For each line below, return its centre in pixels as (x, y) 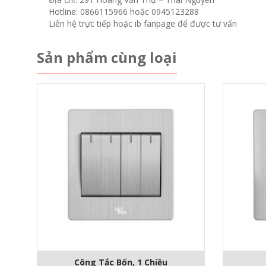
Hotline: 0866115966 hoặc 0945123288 (124, 12)
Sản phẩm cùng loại (107, 58)
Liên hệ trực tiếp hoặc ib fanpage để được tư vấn (143, 24)
